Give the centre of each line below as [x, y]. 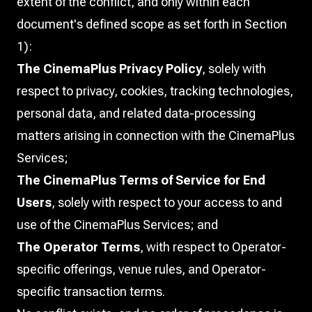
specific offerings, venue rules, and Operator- [141, 269]
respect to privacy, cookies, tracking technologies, [155, 91]
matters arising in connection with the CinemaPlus [156, 135]
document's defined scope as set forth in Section [152, 24]
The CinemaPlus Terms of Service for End [141, 180]
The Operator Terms [78, 247]
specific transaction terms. [91, 291]
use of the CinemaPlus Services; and [117, 225]
